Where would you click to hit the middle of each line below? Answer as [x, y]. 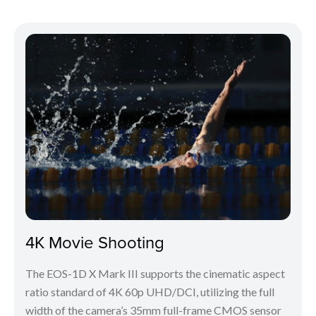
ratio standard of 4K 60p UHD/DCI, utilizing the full [150, 291]
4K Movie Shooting [95, 242]
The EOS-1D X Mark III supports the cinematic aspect [155, 273]
